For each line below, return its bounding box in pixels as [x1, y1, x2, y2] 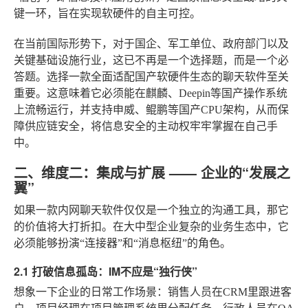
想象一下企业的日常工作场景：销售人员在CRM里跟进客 [14, 285, 291, 298]
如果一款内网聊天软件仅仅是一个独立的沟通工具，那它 [14, 203, 289, 216]
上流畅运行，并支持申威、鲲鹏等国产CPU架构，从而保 [14, 103, 289, 115]
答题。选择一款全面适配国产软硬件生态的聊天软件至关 [14, 70, 289, 82]
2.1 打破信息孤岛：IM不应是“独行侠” [14, 263, 197, 279]
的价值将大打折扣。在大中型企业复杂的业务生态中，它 [14, 220, 289, 232]
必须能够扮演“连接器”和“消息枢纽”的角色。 [14, 236, 231, 249]
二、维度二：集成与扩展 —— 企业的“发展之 [14, 162, 290, 182]
